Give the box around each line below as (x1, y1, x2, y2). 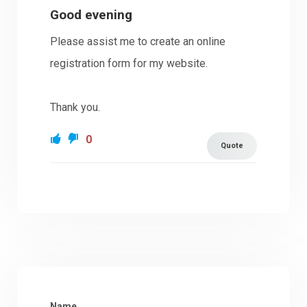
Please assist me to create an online (50, 35, 226, 49)
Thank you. (50, 101, 101, 114)
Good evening (50, 6, 133, 23)
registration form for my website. (50, 57, 208, 71)
